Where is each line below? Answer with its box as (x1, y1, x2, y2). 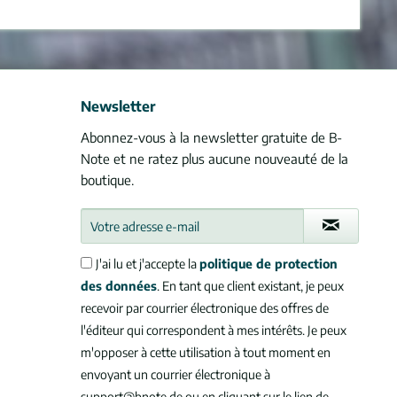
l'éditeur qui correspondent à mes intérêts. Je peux (81, 323, 346, 339)
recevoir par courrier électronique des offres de (81, 300, 329, 316)
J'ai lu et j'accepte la (96, 256, 199, 272)
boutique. (81, 172, 134, 189)
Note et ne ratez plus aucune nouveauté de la (81, 151, 348, 167)
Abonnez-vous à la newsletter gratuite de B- (81, 129, 342, 146)
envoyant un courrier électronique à (81, 367, 270, 383)
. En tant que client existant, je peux (157, 278, 344, 294)
